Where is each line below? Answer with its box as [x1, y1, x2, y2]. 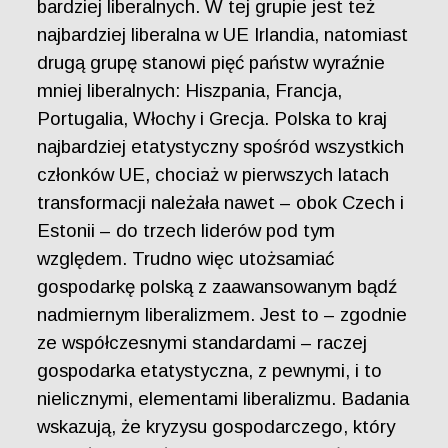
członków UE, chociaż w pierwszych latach [37, 164, 390, 186]
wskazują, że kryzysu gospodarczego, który [37, 416, 396, 438]
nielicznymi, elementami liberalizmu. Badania [37, 388, 410, 410]
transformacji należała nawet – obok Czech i [37, 192, 405, 214]
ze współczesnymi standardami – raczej [37, 332, 368, 354]
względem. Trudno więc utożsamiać [37, 248, 335, 270]
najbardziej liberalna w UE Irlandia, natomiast [37, 24, 409, 46]
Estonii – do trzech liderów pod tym [37, 220, 336, 242]
